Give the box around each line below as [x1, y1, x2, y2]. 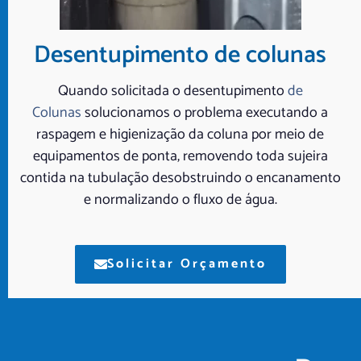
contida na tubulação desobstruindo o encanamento [19, 166, 341, 191]
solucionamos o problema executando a [81, 101, 329, 126]
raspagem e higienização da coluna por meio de [36, 122, 325, 147]
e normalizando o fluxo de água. [83, 188, 277, 213]
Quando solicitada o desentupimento [57, 79, 284, 104]
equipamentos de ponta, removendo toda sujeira [32, 144, 328, 169]
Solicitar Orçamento [106, 253, 267, 276]
